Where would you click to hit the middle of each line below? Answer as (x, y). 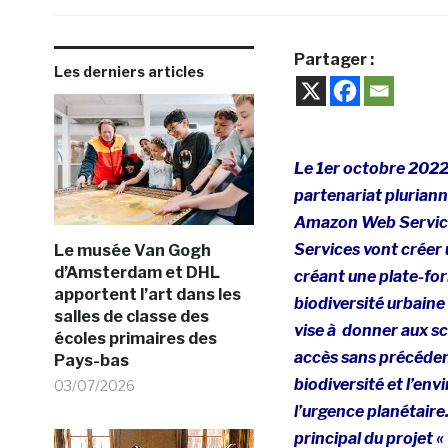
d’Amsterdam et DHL (136, 272)
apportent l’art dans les (147, 294)
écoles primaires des (135, 338)
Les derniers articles (128, 71)
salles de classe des (131, 316)
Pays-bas (91, 360)
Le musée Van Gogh (132, 250)
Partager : (333, 59)
